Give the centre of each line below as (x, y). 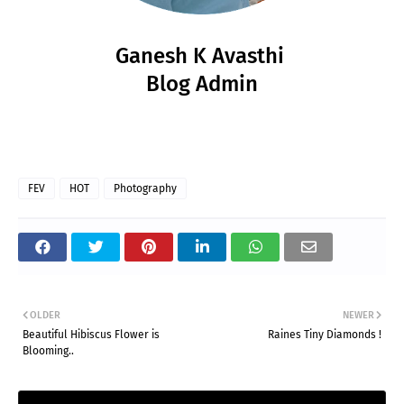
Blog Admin (202, 83)
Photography (145, 188)
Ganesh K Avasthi (202, 55)
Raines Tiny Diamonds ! (325, 334)
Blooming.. (48, 350)
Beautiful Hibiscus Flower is (91, 334)
